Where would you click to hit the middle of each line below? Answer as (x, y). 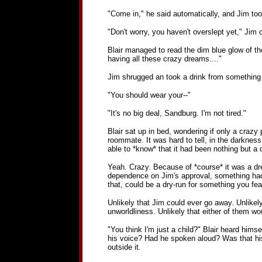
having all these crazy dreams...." (164, 59)
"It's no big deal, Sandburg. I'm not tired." (177, 113)
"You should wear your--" (149, 95)
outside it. (124, 247)
